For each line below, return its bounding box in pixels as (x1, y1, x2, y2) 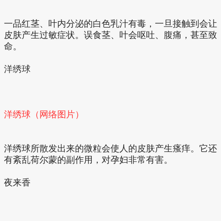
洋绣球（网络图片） (4, 109, 84, 119)
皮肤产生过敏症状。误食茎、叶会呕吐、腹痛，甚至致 (4, 30, 217, 40)
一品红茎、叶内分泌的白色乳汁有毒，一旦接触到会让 (4, 18, 217, 29)
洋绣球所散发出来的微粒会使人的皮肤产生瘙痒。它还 (4, 143, 217, 153)
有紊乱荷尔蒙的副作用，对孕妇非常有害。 (4, 154, 173, 165)
